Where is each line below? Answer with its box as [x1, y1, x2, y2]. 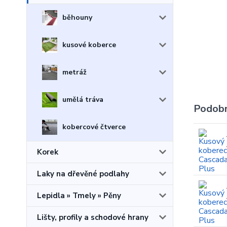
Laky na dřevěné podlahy [37, 169, 129, 179]
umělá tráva [62, 95, 103, 104]
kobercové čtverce [62, 122, 126, 132]
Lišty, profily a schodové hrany [37, 212, 148, 222]
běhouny [62, 13, 92, 22]
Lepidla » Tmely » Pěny [37, 191, 121, 201]
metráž [62, 67, 87, 77]
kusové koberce [62, 40, 116, 50]
